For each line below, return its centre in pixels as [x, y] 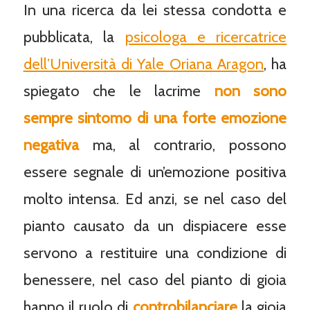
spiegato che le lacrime [119, 91]
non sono [250, 91]
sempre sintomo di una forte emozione [155, 118]
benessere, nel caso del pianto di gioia [155, 280]
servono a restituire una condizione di [155, 253]
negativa [51, 145]
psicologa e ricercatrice [206, 37]
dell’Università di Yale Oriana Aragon [144, 64]
